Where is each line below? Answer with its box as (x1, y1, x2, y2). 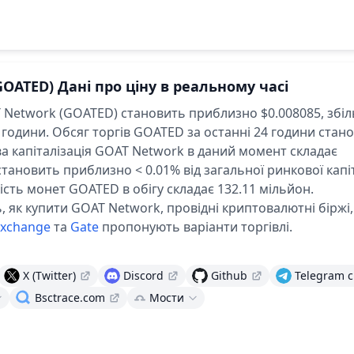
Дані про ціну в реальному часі (58, 77, 288, 96)
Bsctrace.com (35, 290, 105, 305)
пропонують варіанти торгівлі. (102, 218, 292, 235)
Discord (123, 268, 164, 283)
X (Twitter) (23, 268, 76, 283)
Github (211, 268, 247, 283)
